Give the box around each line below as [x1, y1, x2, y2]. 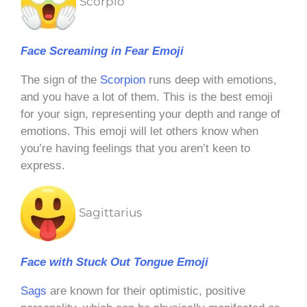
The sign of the [21, 73, 100, 86]
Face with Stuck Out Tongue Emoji [21, 255, 208, 269]
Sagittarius [79, 206, 142, 220]
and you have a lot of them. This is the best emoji [21, 90, 273, 103]
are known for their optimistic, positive [50, 284, 245, 297]
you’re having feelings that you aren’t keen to [21, 141, 250, 155]
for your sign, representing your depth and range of [21, 107, 280, 121]
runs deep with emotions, [145, 73, 277, 86]
